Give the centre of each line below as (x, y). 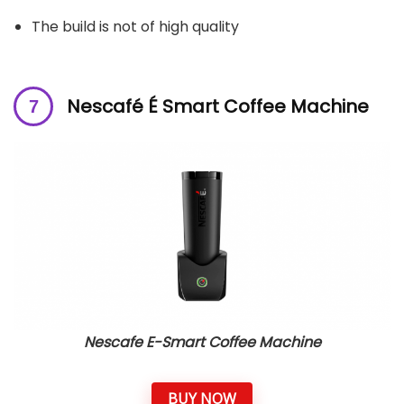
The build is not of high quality (135, 26)
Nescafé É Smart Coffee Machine (218, 106)
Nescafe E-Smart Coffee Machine (202, 342)
